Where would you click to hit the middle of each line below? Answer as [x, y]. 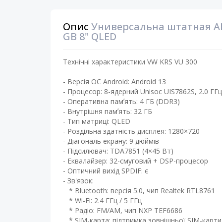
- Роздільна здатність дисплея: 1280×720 [132, 131]
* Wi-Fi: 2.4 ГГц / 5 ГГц [102, 200]
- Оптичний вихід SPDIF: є [106, 171]
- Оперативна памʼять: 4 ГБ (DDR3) [121, 101]
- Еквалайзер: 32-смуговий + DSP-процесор [136, 161]
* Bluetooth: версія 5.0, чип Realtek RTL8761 [139, 191]
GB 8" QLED [90, 36]
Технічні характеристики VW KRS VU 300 [130, 62]
